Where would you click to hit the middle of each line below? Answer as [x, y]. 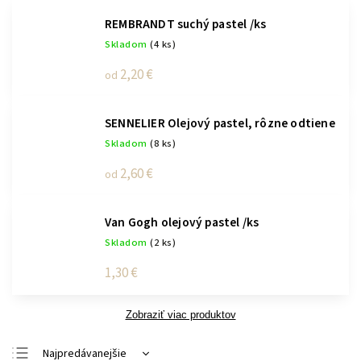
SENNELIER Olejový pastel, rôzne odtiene [220, 123]
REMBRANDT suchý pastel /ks [186, 24]
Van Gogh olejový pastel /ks [182, 222]
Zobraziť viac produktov [180, 314]
